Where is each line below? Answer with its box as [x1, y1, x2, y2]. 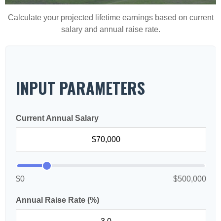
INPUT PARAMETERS [16, 76, 145, 99]
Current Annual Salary [16, 114, 99, 122]
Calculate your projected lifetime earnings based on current [7, 13, 214, 22]
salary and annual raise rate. [61, 25, 160, 34]
